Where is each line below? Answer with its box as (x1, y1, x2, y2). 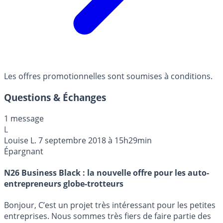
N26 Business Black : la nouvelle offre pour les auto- (4, 167, 209, 179)
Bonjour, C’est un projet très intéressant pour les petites (4, 200, 216, 211)
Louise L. (4, 134, 36, 146)
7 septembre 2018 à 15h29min (38, 134, 152, 146)
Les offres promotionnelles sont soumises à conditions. (4, 71, 213, 82)
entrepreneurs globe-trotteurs (4, 178, 123, 190)
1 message (4, 112, 44, 124)
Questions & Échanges (4, 91, 106, 104)
